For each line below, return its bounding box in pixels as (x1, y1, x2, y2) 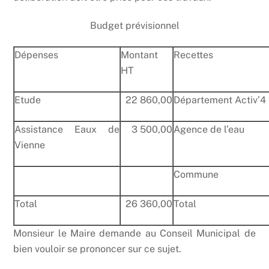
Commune (174, 168, 219, 180)
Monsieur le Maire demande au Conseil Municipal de (13, 227, 256, 239)
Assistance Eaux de (14, 123, 120, 135)
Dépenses (14, 49, 59, 61)
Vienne (14, 139, 46, 151)
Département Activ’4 (174, 94, 267, 106)
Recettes (174, 49, 214, 61)
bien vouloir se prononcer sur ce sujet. (13, 243, 182, 255)
